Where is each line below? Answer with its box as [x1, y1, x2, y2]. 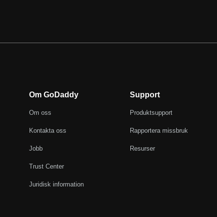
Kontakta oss [29, 126, 66, 134]
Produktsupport [129, 108, 172, 116]
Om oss [29, 108, 51, 116]
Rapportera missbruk [129, 126, 188, 134]
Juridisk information [29, 180, 84, 188]
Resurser [129, 144, 155, 152]
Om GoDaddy [29, 90, 78, 99]
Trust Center [29, 162, 64, 170]
